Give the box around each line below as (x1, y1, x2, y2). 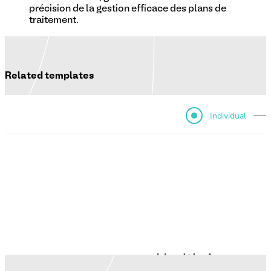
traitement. (29, 16, 79, 25)
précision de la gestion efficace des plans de (29, 4, 226, 13)
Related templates (5, 71, 94, 80)
